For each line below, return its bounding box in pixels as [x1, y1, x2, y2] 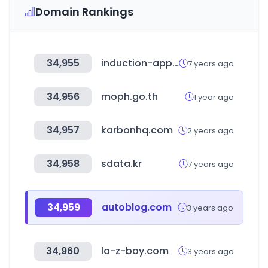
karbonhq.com [101, 123, 173, 137]
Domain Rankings [35, 4, 133, 19]
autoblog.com [102, 200, 172, 214]
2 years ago [187, 124, 234, 136]
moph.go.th [101, 90, 158, 103]
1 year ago [194, 91, 234, 103]
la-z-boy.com [101, 244, 169, 258]
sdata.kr [101, 157, 142, 170]
